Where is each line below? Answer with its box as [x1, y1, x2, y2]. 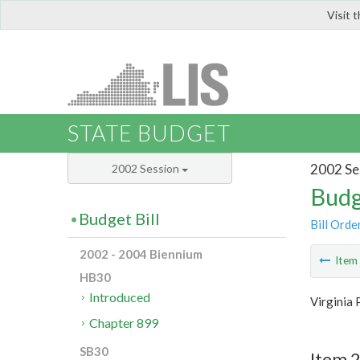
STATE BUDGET [67, 120, 231, 147]
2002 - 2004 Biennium [80, 247, 202, 262]
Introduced [89, 289, 151, 305]
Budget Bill [79, 209, 160, 229]
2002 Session [112, 162, 182, 176]
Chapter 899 [89, 315, 159, 331]
